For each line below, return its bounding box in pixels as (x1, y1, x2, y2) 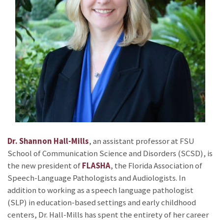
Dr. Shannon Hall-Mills (7, 136, 89, 146)
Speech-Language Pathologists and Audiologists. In (7, 172, 186, 183)
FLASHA (82, 160, 110, 171)
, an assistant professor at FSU (89, 136, 194, 146)
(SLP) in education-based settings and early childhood (7, 197, 196, 208)
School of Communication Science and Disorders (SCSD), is (7, 148, 213, 159)
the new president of (7, 160, 82, 171)
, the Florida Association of (110, 160, 202, 171)
